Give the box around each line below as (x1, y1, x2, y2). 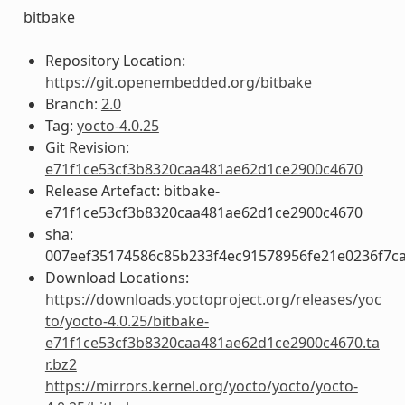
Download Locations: (44, 267, 189, 287)
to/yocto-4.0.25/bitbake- (44, 310, 209, 331)
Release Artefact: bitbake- (44, 180, 220, 201)
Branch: (44, 93, 101, 114)
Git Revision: (44, 137, 129, 157)
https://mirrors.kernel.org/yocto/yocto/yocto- (44, 375, 358, 396)
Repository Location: (44, 50, 185, 71)
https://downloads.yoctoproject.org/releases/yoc (44, 288, 381, 309)
